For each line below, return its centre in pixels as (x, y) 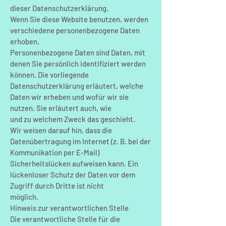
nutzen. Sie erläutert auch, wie (61, 108)
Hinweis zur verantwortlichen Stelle (69, 208)
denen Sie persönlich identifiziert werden (78, 64)
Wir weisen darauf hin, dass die (61, 130)
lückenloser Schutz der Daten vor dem (73, 175)
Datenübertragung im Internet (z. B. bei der (80, 141)
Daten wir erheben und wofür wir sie (69, 97)
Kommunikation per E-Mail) (55, 152)
